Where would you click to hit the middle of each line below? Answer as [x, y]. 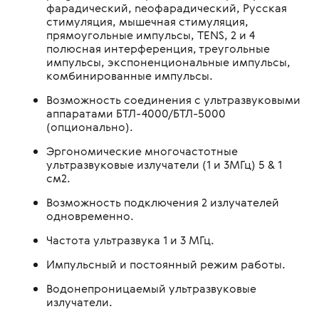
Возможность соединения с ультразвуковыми [173, 99]
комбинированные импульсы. [130, 75]
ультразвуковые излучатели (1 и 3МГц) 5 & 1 [164, 164]
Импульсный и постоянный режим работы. [166, 264]
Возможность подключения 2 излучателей [163, 202]
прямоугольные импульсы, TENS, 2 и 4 [151, 35]
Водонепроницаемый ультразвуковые [151, 288]
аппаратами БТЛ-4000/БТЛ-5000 [136, 113]
